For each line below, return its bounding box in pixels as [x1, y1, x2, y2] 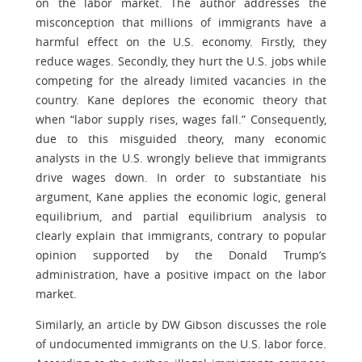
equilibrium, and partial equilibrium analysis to [36, 208, 326, 224]
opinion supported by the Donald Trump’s [36, 247, 326, 263]
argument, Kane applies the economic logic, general [36, 189, 326, 204]
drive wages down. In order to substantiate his [36, 170, 326, 185]
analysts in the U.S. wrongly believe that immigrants [36, 150, 326, 166]
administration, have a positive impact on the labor [36, 267, 326, 282]
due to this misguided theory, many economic [36, 131, 326, 146]
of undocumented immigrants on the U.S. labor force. [36, 336, 326, 351]
